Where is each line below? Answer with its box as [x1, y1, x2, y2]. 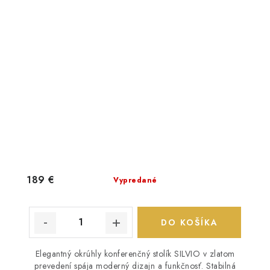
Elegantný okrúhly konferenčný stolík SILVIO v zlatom [35, 247, 235, 260]
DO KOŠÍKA [160, 216, 218, 228]
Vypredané [113, 174, 157, 186]
